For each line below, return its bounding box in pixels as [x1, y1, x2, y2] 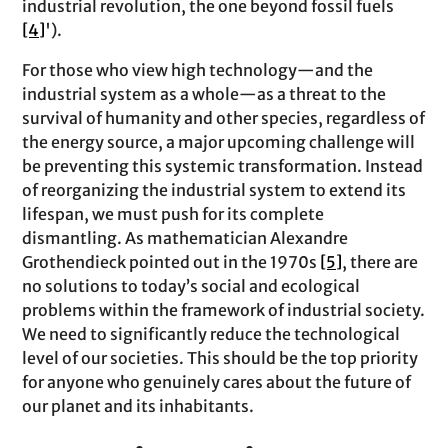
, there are [342, 252, 419, 272]
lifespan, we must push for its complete [22, 204, 325, 224]
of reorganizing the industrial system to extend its [22, 180, 407, 200]
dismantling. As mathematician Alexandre [22, 228, 349, 248]
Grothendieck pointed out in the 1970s [22, 252, 321, 272]
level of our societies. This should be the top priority [22, 348, 419, 368]
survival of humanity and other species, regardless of [22, 108, 426, 128]
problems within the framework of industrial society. [22, 300, 426, 320]
